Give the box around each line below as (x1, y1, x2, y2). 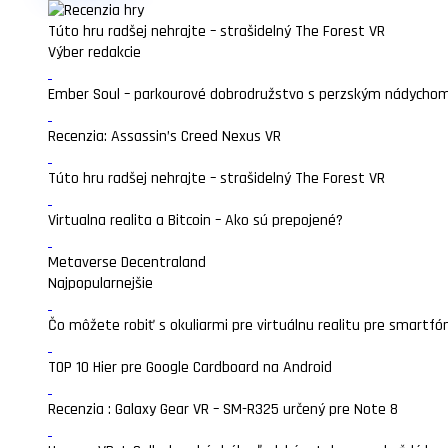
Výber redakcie (48, 42, 141, 63)
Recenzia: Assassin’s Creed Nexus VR (48, 126, 281, 147)
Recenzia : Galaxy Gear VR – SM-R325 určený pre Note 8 (48, 399, 398, 420)
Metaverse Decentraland (48, 252, 206, 273)
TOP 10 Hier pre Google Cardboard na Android (48, 357, 332, 378)
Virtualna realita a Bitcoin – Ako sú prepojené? (48, 210, 343, 231)
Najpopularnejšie (48, 273, 153, 294)
